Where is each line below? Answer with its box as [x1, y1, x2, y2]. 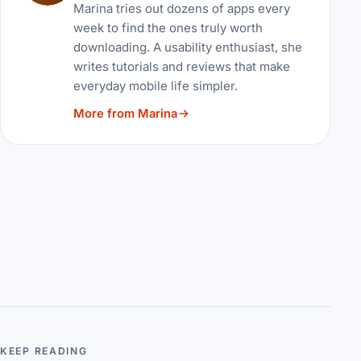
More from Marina [73, 106, 177, 122]
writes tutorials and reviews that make [73, 59, 290, 75]
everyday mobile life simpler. [73, 78, 238, 94]
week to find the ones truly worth [73, 20, 263, 36]
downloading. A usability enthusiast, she [73, 39, 302, 56]
